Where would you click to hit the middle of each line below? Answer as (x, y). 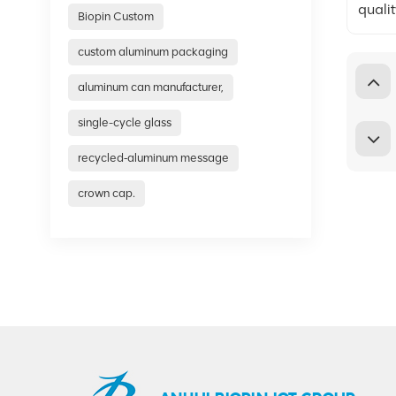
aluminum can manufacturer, (151, 87)
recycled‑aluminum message (154, 157)
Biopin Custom (116, 16)
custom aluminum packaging (153, 51)
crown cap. (107, 193)
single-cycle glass (125, 122)
